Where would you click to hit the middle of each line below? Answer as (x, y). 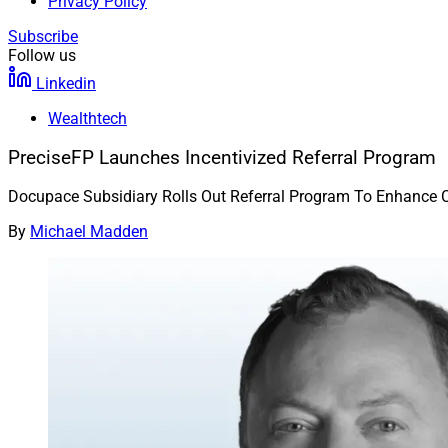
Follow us (42, 55)
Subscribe (43, 36)
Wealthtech (87, 118)
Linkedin (66, 83)
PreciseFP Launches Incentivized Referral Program (222, 157)
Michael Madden (89, 232)
